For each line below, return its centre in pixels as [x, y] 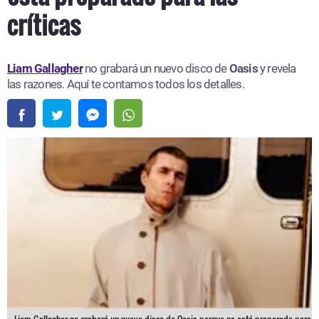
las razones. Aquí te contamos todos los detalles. [126, 84]
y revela [278, 68]
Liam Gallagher [45, 68]
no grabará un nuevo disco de [156, 68]
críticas [44, 24]
